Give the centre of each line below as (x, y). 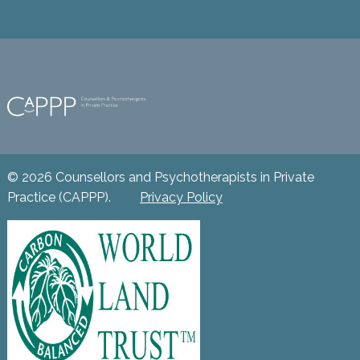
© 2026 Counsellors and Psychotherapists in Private (160, 178)
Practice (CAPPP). (60, 198)
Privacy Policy (181, 198)
